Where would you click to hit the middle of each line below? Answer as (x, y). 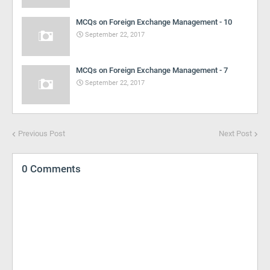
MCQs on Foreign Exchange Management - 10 (154, 22)
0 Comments (51, 169)
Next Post (235, 133)
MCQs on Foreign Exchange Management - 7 (152, 70)
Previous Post (42, 133)
